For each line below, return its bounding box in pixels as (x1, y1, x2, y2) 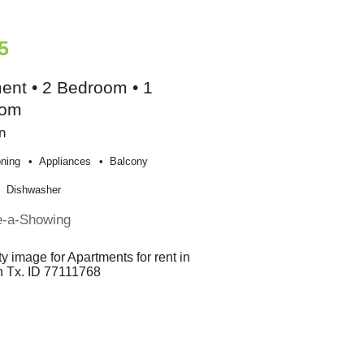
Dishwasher (6, 183, 62, 196)
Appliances (39, 154, 92, 167)
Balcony (110, 154, 149, 167)
